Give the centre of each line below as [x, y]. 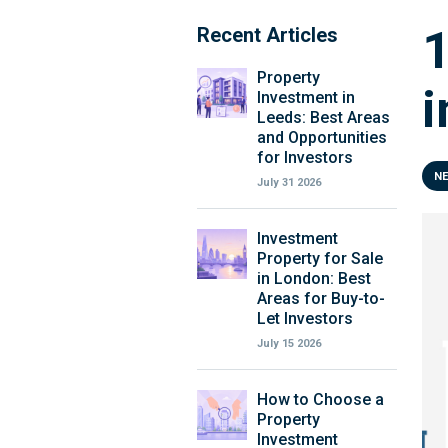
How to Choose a [320, 399]
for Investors [305, 157]
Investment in [306, 97]
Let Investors [305, 318]
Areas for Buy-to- [321, 298]
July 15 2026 [289, 343]
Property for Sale [320, 258]
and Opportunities [322, 137]
